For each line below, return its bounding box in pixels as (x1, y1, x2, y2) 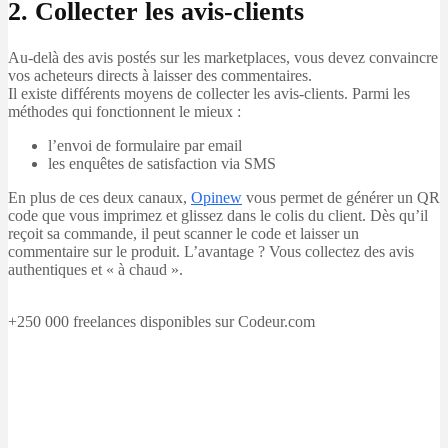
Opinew (191, 188, 242, 206)
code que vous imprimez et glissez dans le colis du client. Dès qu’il (8, 206, 428, 224)
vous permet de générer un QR (242, 188, 440, 206)
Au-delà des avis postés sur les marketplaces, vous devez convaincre (8, 48, 438, 66)
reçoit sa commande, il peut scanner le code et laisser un (8, 224, 359, 242)
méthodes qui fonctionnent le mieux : (8, 102, 241, 120)
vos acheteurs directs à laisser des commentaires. (8, 66, 312, 84)
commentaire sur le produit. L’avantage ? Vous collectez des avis (8, 242, 414, 260)
